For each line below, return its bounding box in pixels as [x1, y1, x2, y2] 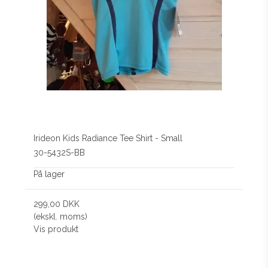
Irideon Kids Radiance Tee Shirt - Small [33, 133, 183, 143]
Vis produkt [33, 224, 79, 234]
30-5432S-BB [33, 148, 86, 158]
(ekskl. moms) [33, 212, 88, 222]
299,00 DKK [33, 199, 80, 209]
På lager [33, 169, 65, 179]
